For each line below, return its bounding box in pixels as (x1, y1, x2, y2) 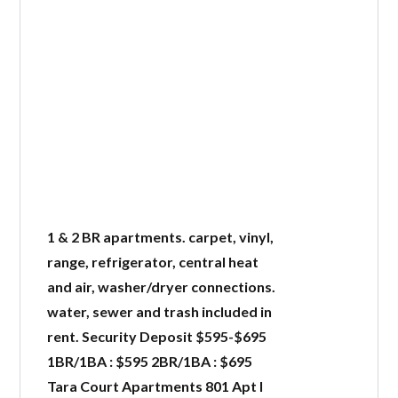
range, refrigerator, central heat (47, 253, 259, 270)
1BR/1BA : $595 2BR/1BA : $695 (47, 353, 253, 370)
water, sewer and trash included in (47, 303, 273, 320)
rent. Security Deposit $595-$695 (47, 328, 267, 345)
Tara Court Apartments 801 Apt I (47, 378, 264, 394)
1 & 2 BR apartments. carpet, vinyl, (47, 228, 275, 245)
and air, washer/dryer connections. (47, 278, 276, 295)
